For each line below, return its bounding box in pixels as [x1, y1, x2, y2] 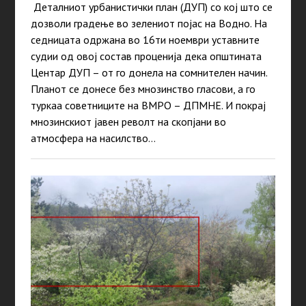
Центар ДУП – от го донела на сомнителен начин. [30, 66, 267, 80]
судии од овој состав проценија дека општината [30, 49, 262, 64]
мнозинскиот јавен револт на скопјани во [30, 115, 226, 129]
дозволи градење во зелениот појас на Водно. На [30, 16, 267, 31]
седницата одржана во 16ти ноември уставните [30, 33, 260, 47]
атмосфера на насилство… [30, 131, 156, 145]
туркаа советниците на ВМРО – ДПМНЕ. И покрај [30, 98, 266, 113]
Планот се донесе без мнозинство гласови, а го [30, 82, 255, 96]
